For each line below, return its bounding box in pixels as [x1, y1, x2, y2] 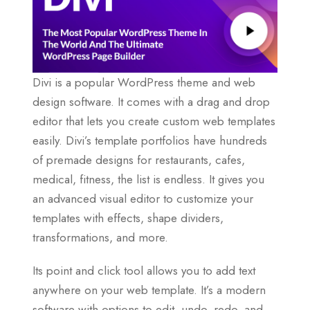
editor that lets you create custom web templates [33, 112, 275, 129]
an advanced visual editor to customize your [33, 190, 253, 207]
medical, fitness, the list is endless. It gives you [33, 170, 264, 188]
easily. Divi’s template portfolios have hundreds [33, 131, 267, 149]
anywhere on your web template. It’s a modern [33, 281, 266, 298]
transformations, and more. [33, 228, 168, 246]
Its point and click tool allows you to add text [33, 262, 255, 279]
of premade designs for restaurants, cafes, [33, 151, 245, 168]
